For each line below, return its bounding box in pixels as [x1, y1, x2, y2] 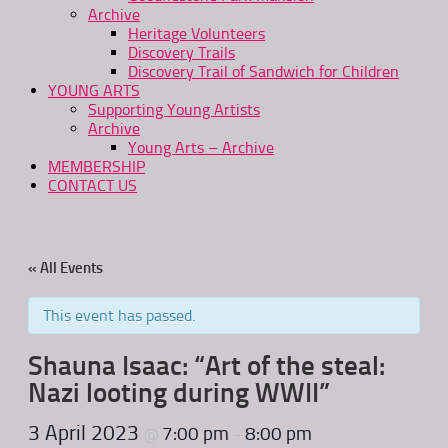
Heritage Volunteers [128, 24, 265, 43]
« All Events [28, 259, 103, 278]
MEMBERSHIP [48, 157, 145, 176]
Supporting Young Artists [88, 100, 260, 119]
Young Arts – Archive [128, 138, 274, 157]
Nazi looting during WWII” [28, 376, 330, 410]
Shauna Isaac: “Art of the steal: [28, 349, 385, 383]
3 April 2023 [28, 420, 144, 446]
